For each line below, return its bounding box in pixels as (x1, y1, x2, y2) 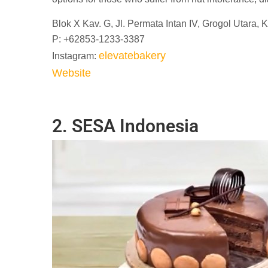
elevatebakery (99, 49, 166, 62)
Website (52, 66, 91, 79)
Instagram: (52, 50, 99, 61)
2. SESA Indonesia (52, 115, 199, 136)
